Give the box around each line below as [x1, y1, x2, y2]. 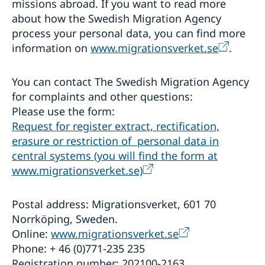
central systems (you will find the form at [12, 148, 218, 163]
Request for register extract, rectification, [12, 118, 219, 133]
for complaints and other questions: [12, 89, 193, 104]
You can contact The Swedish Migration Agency [12, 74, 249, 89]
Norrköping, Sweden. [12, 211, 118, 226]
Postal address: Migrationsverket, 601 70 [12, 196, 216, 211]
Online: [12, 226, 51, 241]
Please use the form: [12, 104, 115, 118]
